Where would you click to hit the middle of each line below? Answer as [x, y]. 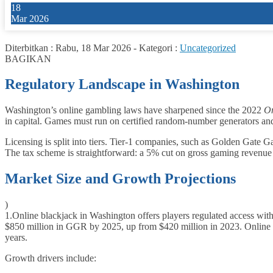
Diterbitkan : [30, 48]
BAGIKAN [28, 58]
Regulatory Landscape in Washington [122, 84]
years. [16, 238]
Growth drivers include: [51, 258]
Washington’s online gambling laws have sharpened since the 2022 [134, 110]
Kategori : [159, 48]
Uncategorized [208, 48]
